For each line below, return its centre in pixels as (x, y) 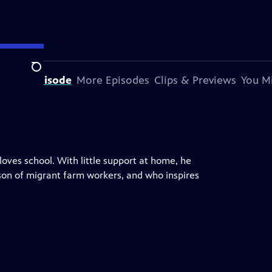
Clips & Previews (195, 80)
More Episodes (113, 80)
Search (46, 73)
